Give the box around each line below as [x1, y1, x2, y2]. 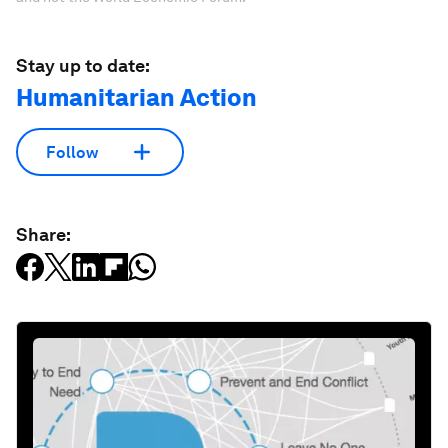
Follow [46, 142, 98, 162]
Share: [16, 224, 71, 245]
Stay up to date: [16, 55, 150, 76]
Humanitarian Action [16, 83, 257, 112]
